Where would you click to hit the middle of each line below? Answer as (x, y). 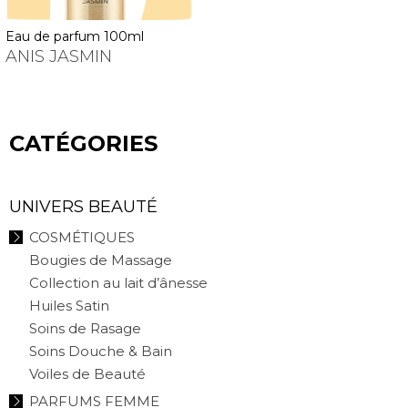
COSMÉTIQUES (82, 237)
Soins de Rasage (85, 328)
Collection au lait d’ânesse (118, 282)
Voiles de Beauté (87, 373)
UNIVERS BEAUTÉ (83, 206)
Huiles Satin (69, 305)
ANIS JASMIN (58, 56)
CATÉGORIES (83, 143)
